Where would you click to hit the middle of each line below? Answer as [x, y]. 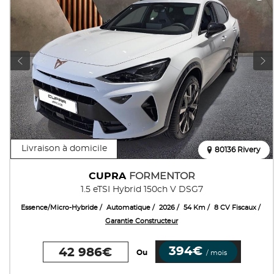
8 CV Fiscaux [235, 208]
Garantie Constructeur [142, 221]
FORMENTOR [162, 176]
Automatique [128, 208]
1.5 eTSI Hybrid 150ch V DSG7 [142, 190]
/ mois [217, 253]
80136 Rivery [238, 150]
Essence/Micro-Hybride [59, 208]
